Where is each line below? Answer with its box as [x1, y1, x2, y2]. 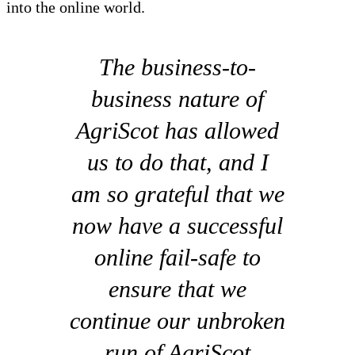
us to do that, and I [86, 149, 269, 176]
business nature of [91, 86, 264, 113]
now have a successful [72, 212, 283, 239]
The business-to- [99, 54, 256, 81]
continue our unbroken [70, 307, 285, 334]
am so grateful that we [71, 181, 284, 208]
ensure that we [109, 276, 246, 303]
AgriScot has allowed [76, 117, 279, 144]
